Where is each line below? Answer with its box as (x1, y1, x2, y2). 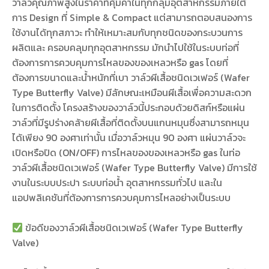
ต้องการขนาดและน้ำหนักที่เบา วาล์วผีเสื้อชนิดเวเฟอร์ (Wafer (12, 70, 250, 85)
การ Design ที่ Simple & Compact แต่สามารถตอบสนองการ (12, 10, 252, 25)
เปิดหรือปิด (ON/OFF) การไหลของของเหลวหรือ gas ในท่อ (12, 145, 240, 160)
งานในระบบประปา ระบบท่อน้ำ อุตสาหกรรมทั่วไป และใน (12, 175, 222, 190)
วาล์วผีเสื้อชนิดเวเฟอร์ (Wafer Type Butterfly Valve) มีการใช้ (12, 160, 257, 175)
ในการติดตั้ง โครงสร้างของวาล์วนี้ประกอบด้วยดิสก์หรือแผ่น (12, 100, 245, 115)
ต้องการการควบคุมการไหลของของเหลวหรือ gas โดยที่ (12, 55, 228, 70)
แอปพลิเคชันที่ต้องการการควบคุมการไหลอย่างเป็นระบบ (12, 190, 231, 205)
